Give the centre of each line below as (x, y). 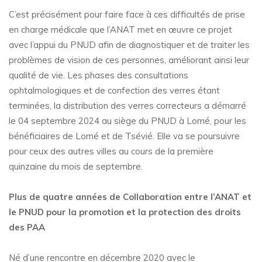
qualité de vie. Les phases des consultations (99, 75)
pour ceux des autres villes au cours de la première (111, 151)
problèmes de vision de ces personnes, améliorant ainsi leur (129, 60)
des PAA (27, 227)
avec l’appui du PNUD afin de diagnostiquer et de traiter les (129, 45)
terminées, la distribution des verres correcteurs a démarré (127, 106)
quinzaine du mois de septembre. (76, 167)
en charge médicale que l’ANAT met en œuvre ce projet (120, 30)
